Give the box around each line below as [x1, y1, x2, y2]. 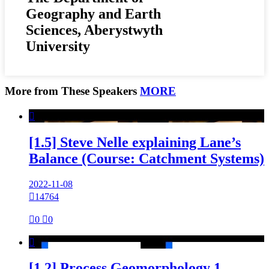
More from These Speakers [5, 84, 140, 97]
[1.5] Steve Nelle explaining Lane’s [29, 134, 241, 150]
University [26, 38, 90, 55]
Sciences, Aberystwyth [26, 22, 163, 38]
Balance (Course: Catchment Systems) [29, 150, 264, 166]
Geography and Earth [26, 6, 161, 22]
